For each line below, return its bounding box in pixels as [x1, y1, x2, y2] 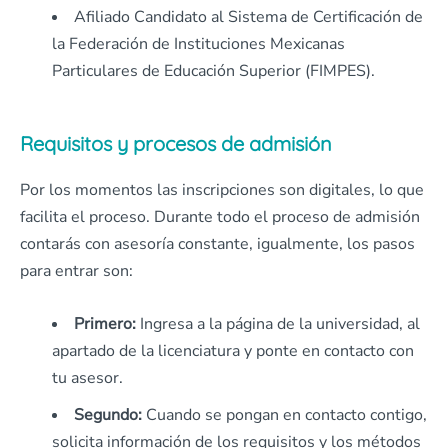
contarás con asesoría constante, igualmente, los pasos [20, 233, 415, 256]
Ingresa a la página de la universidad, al [140, 313, 420, 336]
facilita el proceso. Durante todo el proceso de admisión [20, 206, 420, 229]
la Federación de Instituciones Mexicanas [52, 33, 345, 56]
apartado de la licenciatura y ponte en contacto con [52, 340, 414, 363]
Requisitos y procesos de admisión [20, 131, 332, 157]
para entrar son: [20, 260, 133, 283]
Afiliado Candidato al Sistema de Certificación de [74, 6, 423, 29]
